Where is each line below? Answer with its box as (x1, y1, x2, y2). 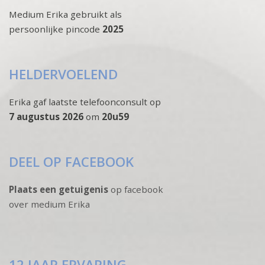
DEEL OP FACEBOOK (9, 153, 134, 172)
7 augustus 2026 (9, 111, 83, 123)
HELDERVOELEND (9, 65, 118, 84)
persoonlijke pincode (9, 23, 100, 35)
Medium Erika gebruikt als (9, 8, 122, 21)
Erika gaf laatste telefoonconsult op (9, 96, 161, 108)
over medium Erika (9, 198, 90, 211)
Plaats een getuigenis (9, 183, 108, 196)
